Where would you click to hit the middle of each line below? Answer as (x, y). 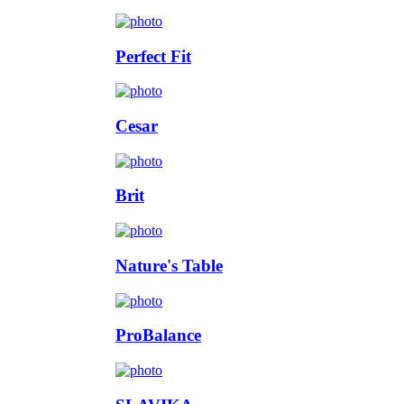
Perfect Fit (153, 56)
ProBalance (158, 335)
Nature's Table (169, 265)
